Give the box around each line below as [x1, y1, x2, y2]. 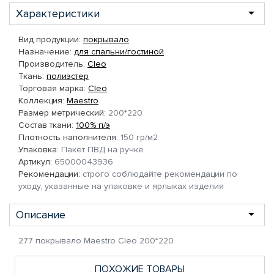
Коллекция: [18, 95, 64, 106]
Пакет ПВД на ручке [59, 144, 144, 155]
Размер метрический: [18, 108, 106, 119]
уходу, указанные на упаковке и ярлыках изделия [18, 181, 224, 192]
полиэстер [46, 71, 89, 82]
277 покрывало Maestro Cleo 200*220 [18, 235, 174, 246]
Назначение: [18, 46, 72, 57]
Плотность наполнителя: [18, 132, 118, 143]
